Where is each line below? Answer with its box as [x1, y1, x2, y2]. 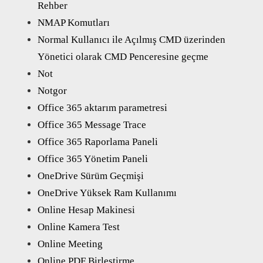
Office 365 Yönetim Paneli [38, 153, 148, 164]
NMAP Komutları [38, 16, 110, 28]
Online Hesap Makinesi [38, 204, 135, 215]
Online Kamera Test [38, 221, 120, 232]
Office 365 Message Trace [38, 119, 146, 130]
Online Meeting [38, 238, 103, 249]
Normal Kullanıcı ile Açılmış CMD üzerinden [38, 33, 225, 45]
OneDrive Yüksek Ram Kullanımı [38, 187, 177, 198]
